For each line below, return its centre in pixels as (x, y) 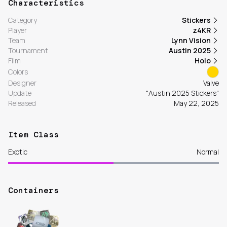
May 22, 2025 (196, 103)
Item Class (33, 135)
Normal (208, 152)
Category (23, 20)
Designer (22, 83)
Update (20, 93)
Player (17, 30)
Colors (18, 72)
